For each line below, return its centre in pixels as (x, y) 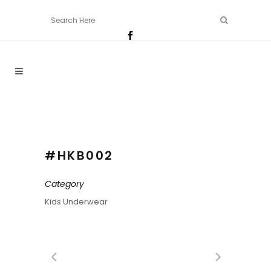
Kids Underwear (76, 202)
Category (64, 184)
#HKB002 (79, 155)
